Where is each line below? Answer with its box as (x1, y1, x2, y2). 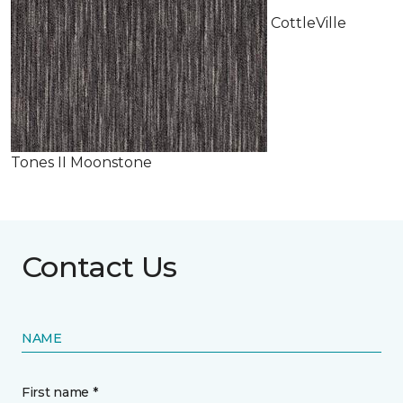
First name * (22, 384, 98, 400)
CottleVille (267, 13, 346, 31)
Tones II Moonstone (11, 154, 152, 171)
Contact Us (22, 249, 177, 284)
